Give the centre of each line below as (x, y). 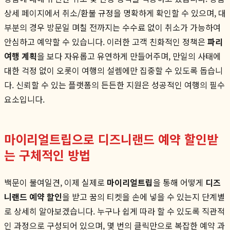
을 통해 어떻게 (179, 182)
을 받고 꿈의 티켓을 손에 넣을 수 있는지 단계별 (143, 196)
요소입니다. (24, 99)
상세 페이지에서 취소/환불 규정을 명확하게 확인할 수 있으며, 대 (115, 13)
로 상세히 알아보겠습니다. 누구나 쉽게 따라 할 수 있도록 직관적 (114, 211)
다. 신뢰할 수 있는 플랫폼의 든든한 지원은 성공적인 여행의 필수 (114, 84)
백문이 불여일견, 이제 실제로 (55, 182)
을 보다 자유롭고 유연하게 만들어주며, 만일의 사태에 (129, 56)
